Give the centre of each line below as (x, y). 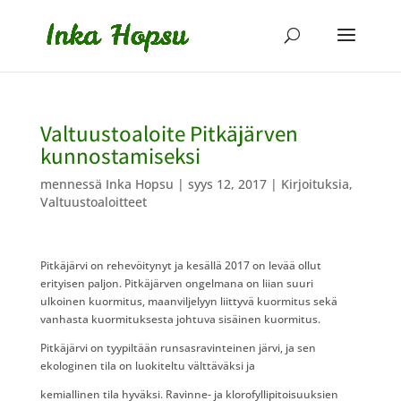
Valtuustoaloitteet (93, 202)
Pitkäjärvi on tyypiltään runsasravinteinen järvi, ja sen (178, 348)
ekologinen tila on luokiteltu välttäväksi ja (147, 366)
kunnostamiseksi (120, 155)
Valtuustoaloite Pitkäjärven (169, 133)
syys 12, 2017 (227, 184)
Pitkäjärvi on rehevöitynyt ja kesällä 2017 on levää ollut (180, 265)
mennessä (73, 184)
